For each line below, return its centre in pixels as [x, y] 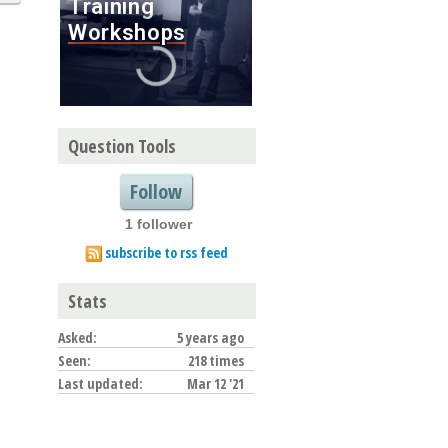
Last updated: [100, 383]
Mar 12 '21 [215, 383]
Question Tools [122, 145]
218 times [216, 360]
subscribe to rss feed [166, 252]
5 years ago [210, 337]
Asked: [77, 337]
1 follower [158, 223]
